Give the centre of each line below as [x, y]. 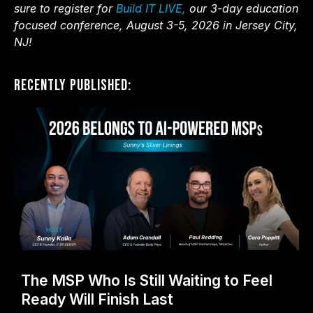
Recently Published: [73, 85]
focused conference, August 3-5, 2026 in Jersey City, [156, 25]
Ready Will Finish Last [97, 299]
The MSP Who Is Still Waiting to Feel [147, 280]
